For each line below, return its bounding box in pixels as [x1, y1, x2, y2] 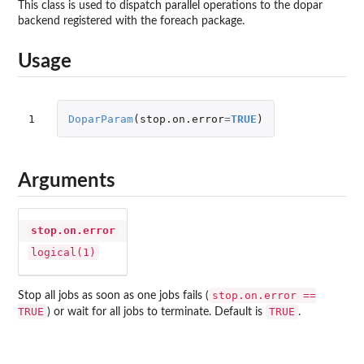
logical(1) [30, 246, 96, 259]
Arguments [18, 171, 115, 191]
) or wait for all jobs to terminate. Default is [47, 305, 266, 318]
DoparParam [67, 112, 133, 125]
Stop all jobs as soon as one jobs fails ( [18, 289, 209, 301]
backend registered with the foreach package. [18, 15, 245, 28]
